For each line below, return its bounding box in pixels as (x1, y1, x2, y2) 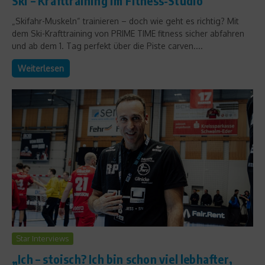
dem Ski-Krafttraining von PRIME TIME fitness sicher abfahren (12, 28, 244, 39)
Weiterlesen (18, 63, 64, 74)
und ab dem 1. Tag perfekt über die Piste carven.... (12, 41, 203, 51)
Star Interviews (16, 233, 69, 243)
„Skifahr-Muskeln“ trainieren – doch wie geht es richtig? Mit (12, 16, 239, 27)
